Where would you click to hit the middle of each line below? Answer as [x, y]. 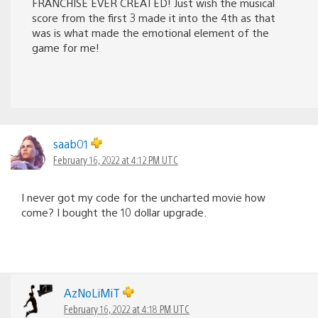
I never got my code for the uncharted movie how [143, 197]
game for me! [66, 47]
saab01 [72, 143]
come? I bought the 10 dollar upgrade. [114, 212]
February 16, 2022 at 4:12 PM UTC [116, 159]
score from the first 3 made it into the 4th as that [154, 17]
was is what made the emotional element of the [150, 32]
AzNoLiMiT [93, 292]
